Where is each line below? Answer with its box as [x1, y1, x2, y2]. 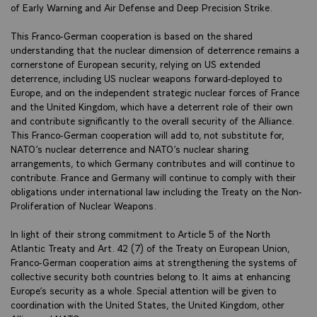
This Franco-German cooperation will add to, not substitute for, [11, 127, 284, 141]
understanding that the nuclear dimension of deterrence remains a [11, 42, 299, 56]
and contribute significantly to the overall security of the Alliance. [11, 113, 294, 127]
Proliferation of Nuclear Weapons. [11, 198, 156, 212]
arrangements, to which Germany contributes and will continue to [11, 156, 294, 169]
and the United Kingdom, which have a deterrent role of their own [11, 99, 293, 113]
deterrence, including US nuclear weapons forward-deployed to [11, 71, 282, 84]
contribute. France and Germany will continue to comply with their [11, 170, 296, 183]
